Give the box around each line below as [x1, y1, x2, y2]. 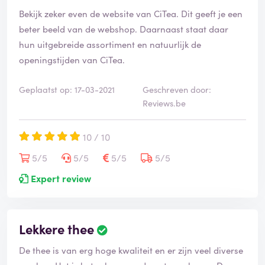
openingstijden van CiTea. [19, 53, 125, 66]
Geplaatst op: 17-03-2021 [19, 83, 115, 96]
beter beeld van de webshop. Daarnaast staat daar [19, 22, 228, 35]
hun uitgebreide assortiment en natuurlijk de [19, 38, 201, 51]
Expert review [28, 172, 91, 185]
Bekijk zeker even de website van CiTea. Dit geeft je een [19, 7, 243, 20]
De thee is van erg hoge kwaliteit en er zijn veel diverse [19, 244, 243, 257]
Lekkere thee [19, 219, 94, 238]
